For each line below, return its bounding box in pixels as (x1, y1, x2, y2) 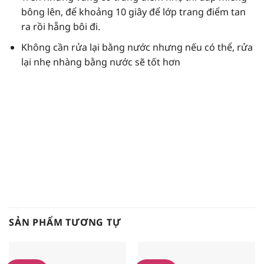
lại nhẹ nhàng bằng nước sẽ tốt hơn (21, 55, 180, 68)
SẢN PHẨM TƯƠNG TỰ (9, 215, 121, 229)
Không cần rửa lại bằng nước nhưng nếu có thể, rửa (21, 40, 253, 54)
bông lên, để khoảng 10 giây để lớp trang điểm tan (21, 5, 246, 18)
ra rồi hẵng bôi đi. (21, 19, 100, 33)
